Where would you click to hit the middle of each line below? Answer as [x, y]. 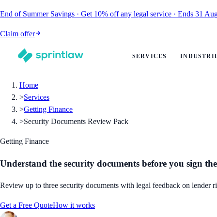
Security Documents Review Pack [76, 121]
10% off [106, 14]
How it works [74, 205]
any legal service [146, 14]
